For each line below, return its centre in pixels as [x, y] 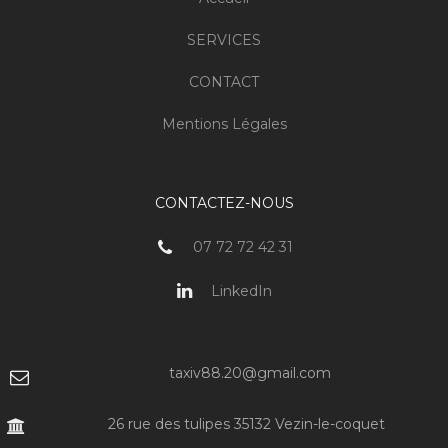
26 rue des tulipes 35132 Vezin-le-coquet [246, 424]
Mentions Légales [224, 124]
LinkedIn [239, 290]
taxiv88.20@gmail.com [249, 373]
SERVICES [224, 40]
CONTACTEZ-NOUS [224, 203]
